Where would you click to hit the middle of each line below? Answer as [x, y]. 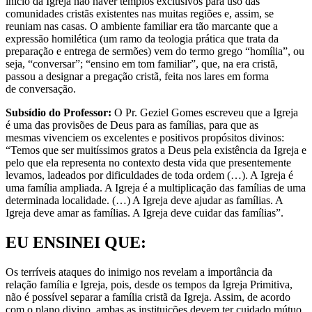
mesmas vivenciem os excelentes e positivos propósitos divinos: [145, 137]
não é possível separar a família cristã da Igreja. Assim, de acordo [148, 297]
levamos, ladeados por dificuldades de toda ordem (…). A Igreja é [149, 175]
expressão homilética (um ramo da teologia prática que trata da [142, 38]
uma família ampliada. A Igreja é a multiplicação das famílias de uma [156, 187]
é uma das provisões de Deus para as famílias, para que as [132, 125]
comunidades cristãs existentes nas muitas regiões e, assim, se [140, 13]
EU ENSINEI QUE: [76, 242]
